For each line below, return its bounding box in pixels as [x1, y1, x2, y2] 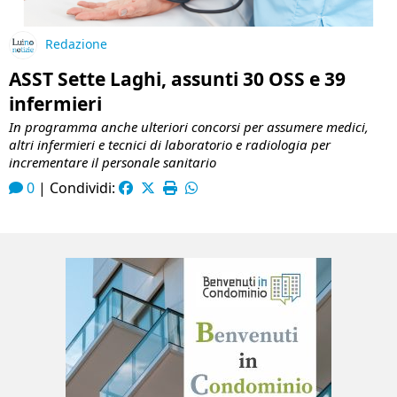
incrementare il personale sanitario [9, 152, 216, 171]
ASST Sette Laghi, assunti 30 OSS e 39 [9, 66, 346, 91]
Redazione [45, 35, 107, 53]
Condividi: [50, 177, 119, 198]
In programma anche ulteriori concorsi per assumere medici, [9, 117, 369, 136]
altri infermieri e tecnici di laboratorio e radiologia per [9, 135, 331, 153]
